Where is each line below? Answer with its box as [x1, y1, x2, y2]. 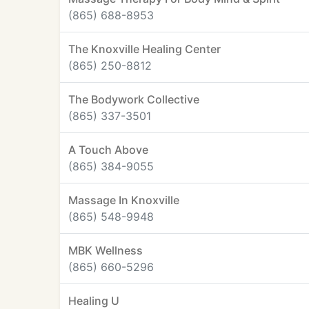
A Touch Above [68, 143, 148, 157]
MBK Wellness [68, 243, 143, 257]
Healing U [68, 294, 119, 308]
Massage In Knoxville [68, 193, 179, 207]
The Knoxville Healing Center [68, 42, 221, 56]
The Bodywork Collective [68, 92, 199, 106]
